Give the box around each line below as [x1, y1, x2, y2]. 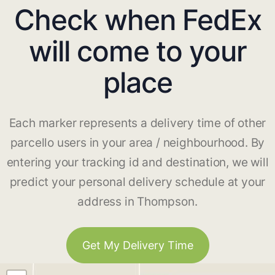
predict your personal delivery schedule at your [9, 175, 266, 190]
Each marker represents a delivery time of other [9, 116, 266, 131]
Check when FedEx [14, 2, 261, 37]
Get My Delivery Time [82, 239, 193, 252]
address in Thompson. [77, 195, 198, 209]
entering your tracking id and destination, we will [6, 155, 269, 170]
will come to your [28, 34, 247, 69]
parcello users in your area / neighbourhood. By [10, 136, 265, 150]
